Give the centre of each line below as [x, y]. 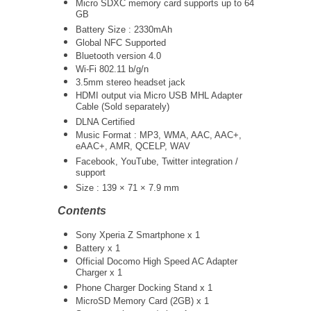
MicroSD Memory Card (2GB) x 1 [142, 301]
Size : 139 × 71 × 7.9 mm [127, 188]
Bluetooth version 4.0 [118, 56]
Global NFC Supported [121, 43]
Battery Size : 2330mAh [124, 30]
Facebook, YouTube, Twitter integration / [157, 161]
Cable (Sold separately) [123, 108]
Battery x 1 [98, 248]
